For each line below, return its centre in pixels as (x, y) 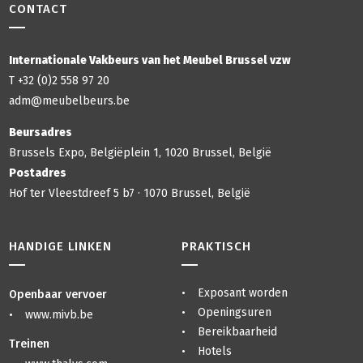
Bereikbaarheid (237, 332)
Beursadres (41, 133)
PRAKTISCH (216, 247)
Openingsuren (234, 313)
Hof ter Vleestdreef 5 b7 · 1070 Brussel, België (130, 194)
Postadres (38, 173)
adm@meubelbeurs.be (70, 101)
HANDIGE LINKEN (61, 247)
